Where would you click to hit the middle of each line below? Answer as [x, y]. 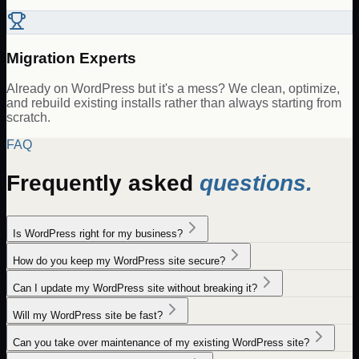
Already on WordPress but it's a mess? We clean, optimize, [173, 89]
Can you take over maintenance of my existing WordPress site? [161, 342]
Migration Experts [71, 58]
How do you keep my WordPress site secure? [119, 260]
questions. [256, 184]
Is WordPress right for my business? [98, 233]
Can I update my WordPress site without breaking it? [135, 288]
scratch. [28, 118]
